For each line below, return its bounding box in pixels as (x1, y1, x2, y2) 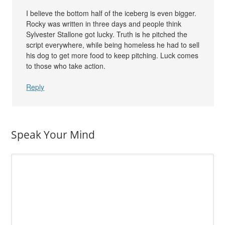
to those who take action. (26, 61, 106, 71)
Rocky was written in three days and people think (26, 19, 182, 29)
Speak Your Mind (11, 128, 95, 142)
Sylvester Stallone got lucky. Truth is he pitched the (26, 29, 188, 40)
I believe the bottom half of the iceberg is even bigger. (26, 8, 197, 19)
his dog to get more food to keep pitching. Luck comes (26, 50, 199, 61)
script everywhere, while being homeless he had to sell (26, 40, 200, 50)
